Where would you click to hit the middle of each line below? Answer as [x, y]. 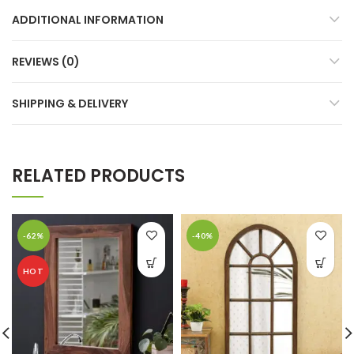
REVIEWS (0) [46, 61]
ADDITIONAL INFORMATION [88, 19]
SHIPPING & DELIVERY [70, 103]
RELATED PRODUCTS [98, 175]
